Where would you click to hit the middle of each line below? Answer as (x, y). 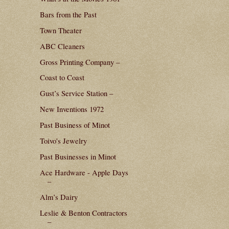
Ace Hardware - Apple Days (84, 173)
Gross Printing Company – (79, 62)
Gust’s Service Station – (76, 93)
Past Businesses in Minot (78, 157)
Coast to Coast (62, 77)
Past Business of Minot (75, 125)
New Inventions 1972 (72, 109)
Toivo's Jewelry (63, 141)
